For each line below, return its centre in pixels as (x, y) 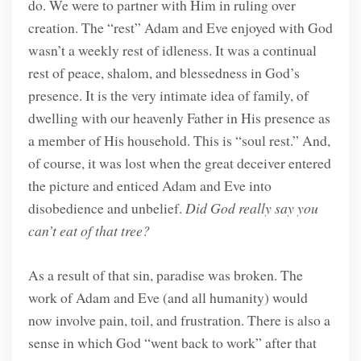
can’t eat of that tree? (89, 231)
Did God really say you (251, 208)
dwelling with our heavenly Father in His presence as (179, 118)
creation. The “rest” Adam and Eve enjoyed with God (180, 28)
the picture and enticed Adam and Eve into (149, 186)
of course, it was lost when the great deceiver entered (179, 163)
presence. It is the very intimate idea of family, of (168, 95)
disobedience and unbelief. (106, 208)
